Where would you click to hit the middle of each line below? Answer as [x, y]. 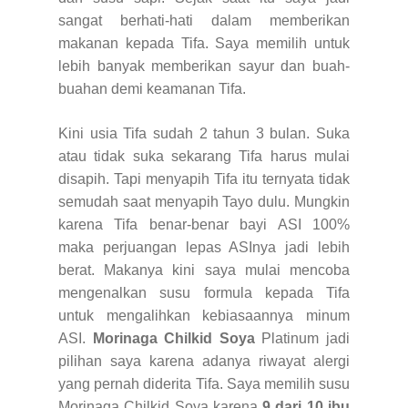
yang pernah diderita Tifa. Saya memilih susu [204, 384]
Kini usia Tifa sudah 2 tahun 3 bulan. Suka [204, 134]
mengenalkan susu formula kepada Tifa [204, 293]
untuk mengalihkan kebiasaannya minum [204, 316]
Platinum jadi [302, 339]
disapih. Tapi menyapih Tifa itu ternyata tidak [204, 179]
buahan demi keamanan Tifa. [154, 89]
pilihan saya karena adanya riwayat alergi [204, 362]
